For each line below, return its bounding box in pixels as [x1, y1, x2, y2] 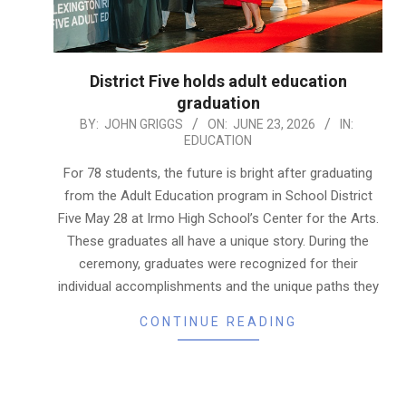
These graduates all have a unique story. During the [67, 232, 369, 249]
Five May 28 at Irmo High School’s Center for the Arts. [57, 209, 379, 227]
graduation [176, 92, 260, 112]
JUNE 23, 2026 [233, 116, 315, 131]
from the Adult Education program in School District [63, 187, 372, 204]
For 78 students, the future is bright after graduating [63, 164, 372, 181]
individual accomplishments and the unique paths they [57, 277, 379, 295]
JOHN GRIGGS [104, 116, 183, 131]
